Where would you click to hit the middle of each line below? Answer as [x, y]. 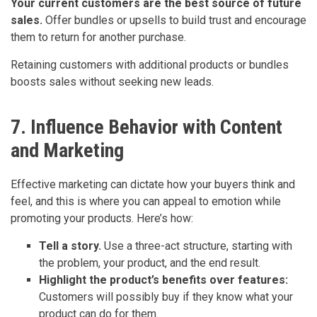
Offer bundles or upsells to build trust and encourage [174, 21]
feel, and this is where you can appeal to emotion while [146, 202]
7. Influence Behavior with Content [146, 127]
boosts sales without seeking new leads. [112, 82]
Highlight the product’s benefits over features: [163, 280]
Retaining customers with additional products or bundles [150, 65]
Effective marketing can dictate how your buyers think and [153, 185]
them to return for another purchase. [98, 38]
